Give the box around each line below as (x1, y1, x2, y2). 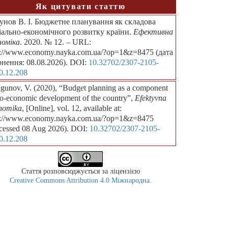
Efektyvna (134, 94, 166, 103)
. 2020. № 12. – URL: (19, 38, 91, 47)
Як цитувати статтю (35, 2, 126, 11)
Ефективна (133, 27, 173, 37)
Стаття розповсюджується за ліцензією (21, 167, 140, 176)
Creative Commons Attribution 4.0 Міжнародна (9, 177, 150, 185)
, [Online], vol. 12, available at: (21, 104, 122, 113)
